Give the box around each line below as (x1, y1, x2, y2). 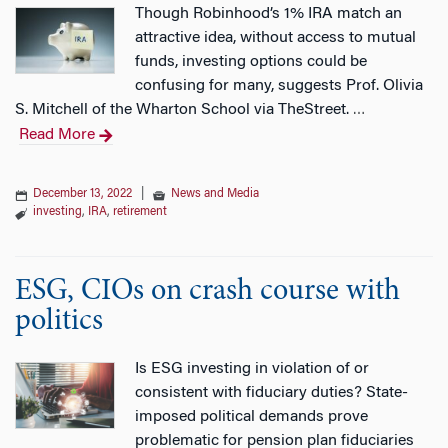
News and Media (171, 188, 259, 200)
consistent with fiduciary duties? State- (135, 385, 408, 401)
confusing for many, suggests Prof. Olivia (135, 78, 423, 94)
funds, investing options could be (135, 54, 367, 70)
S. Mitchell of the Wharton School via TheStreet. (15, 102, 353, 118)
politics (15, 307, 103, 337)
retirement (113, 206, 167, 218)
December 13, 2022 (33, 188, 132, 200)
